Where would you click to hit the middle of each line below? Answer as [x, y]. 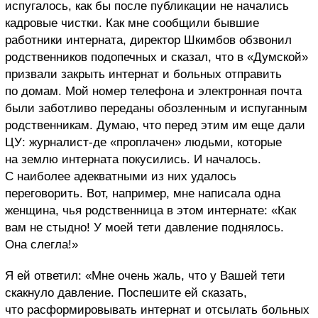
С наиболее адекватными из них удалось [121, 177]
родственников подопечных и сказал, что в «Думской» [157, 57]
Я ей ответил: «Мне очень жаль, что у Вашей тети [145, 276]
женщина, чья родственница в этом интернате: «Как [150, 211]
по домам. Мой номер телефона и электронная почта [153, 92]
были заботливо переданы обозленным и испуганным [156, 109]
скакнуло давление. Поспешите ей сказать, [126, 293]
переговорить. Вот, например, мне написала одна [143, 194]
